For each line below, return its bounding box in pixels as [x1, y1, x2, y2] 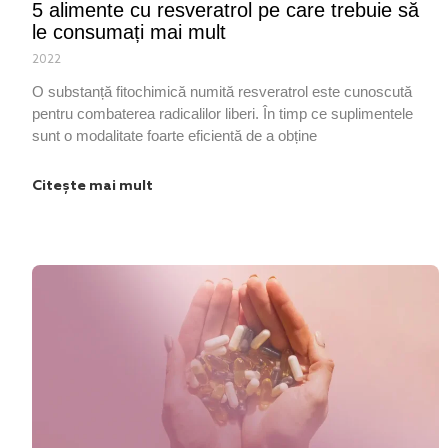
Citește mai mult [32, 177, 153, 195]
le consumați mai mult [32, 20, 226, 43]
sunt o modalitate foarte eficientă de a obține [32, 126, 317, 144]
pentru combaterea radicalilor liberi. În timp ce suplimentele [32, 104, 413, 122]
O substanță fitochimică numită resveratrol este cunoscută [32, 82, 412, 100]
